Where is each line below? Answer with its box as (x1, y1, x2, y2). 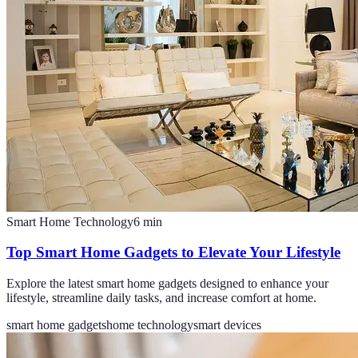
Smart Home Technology (6, 214, 133, 229)
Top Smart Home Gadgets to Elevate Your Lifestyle (6, 244, 340, 261)
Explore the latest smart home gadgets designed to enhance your (6, 276, 328, 291)
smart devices (193, 318, 261, 332)
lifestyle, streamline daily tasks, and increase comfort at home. (6, 291, 316, 305)
